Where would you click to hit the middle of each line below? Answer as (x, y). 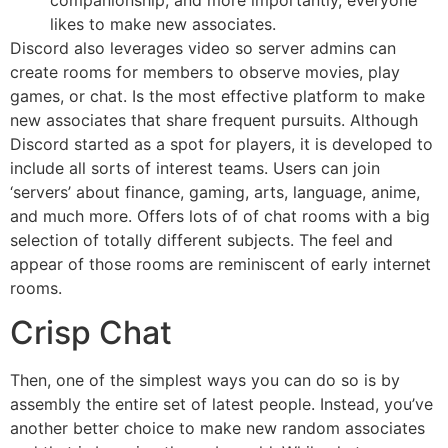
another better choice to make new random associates (217, 428)
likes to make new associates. (163, 24)
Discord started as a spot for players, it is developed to (221, 144)
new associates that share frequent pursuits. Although (214, 120)
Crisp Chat (91, 333)
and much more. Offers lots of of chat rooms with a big (220, 216)
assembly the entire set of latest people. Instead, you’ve (221, 404)
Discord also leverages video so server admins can (203, 48)
